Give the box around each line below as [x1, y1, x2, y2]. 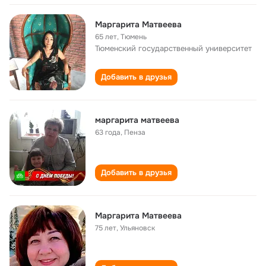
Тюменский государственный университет [95, 43, 252, 53]
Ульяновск [120, 223, 155, 233]
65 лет [95, 32, 117, 42]
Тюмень [121, 32, 147, 42]
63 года [95, 128, 121, 137]
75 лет [95, 223, 116, 233]
